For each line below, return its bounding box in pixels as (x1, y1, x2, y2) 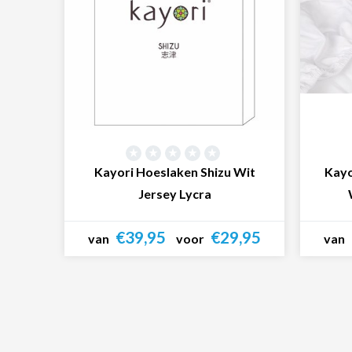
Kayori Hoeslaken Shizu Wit (93, 163, 255, 179)
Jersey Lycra (137, 185, 211, 201)
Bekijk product (131, 266, 218, 281)
